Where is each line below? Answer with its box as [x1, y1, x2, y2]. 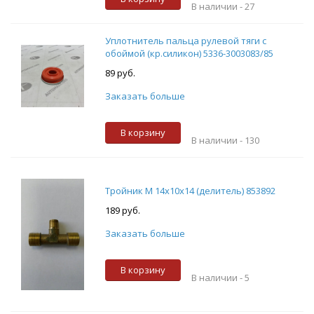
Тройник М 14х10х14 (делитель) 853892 [104, 184, 275, 198]
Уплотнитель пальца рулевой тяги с [104, 34, 266, 47]
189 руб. [104, 204, 140, 217]
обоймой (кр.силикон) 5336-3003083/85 [104, 46, 273, 60]
